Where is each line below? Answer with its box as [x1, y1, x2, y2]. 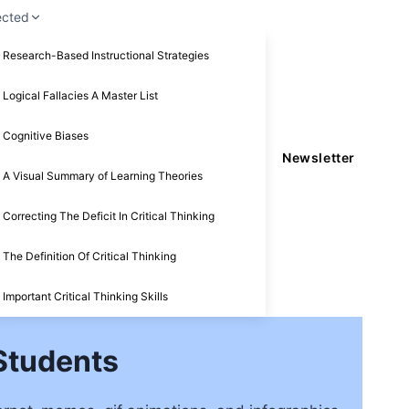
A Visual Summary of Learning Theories [3, 168, 204, 183]
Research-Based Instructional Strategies [3, 47, 210, 62]
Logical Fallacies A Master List [3, 88, 159, 102]
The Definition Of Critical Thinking [3, 248, 177, 263]
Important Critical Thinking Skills [3, 288, 169, 303]
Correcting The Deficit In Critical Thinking [3, 208, 215, 223]
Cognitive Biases [3, 128, 89, 142]
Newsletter [282, 150, 355, 166]
